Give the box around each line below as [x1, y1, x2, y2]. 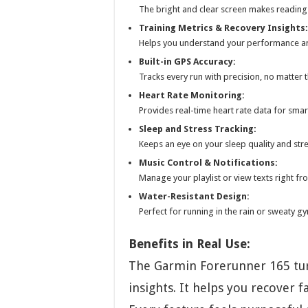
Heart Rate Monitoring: [139, 89, 245, 100]
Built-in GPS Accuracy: [139, 56, 236, 67]
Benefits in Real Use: [129, 236, 250, 251]
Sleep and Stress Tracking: [139, 123, 256, 134]
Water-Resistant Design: [139, 190, 250, 201]
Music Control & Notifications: [139, 157, 278, 168]
